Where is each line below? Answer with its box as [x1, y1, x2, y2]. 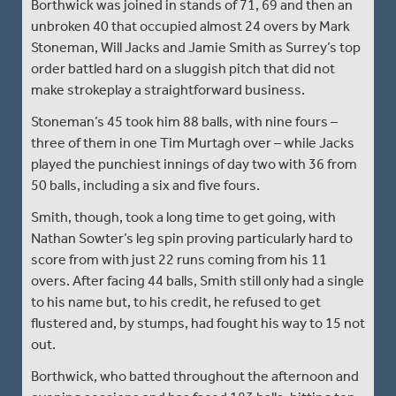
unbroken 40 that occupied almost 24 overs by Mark [31, 17, 350, 34]
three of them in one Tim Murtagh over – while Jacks [31, 133, 354, 151]
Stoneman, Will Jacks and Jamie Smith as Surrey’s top [31, 38, 361, 56]
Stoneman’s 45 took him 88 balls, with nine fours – [31, 112, 338, 130]
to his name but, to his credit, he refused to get [31, 293, 321, 310]
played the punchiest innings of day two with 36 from [31, 155, 357, 172]
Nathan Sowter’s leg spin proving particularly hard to [31, 229, 353, 247]
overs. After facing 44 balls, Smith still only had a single [31, 271, 364, 289]
